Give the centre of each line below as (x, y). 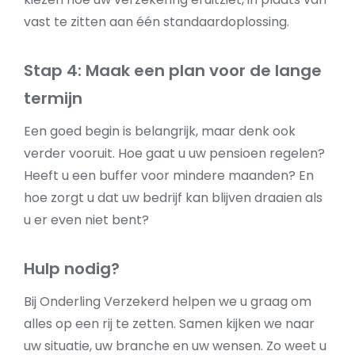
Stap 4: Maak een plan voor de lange (173, 71)
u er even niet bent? (86, 220)
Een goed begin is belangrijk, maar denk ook (160, 131)
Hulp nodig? (72, 269)
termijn (53, 98)
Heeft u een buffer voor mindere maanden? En (169, 176)
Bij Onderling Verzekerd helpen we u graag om (168, 302)
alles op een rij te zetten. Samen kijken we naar (169, 324)
